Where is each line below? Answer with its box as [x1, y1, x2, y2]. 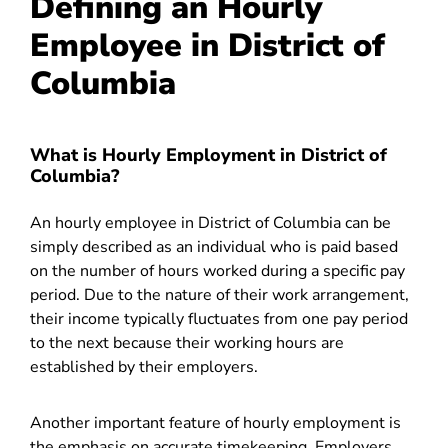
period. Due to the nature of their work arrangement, [30, 284, 409, 306]
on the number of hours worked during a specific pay [30, 260, 405, 282]
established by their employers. [30, 356, 258, 378]
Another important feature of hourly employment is [30, 412, 401, 434]
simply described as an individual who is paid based [30, 236, 398, 258]
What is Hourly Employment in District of [30, 143, 387, 167]
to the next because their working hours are [30, 332, 344, 354]
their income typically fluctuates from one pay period [30, 308, 408, 330]
